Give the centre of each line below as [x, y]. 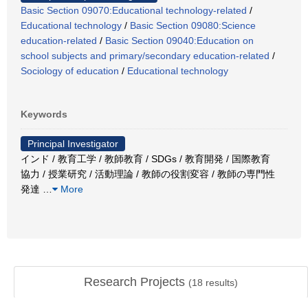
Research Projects [136, 282]
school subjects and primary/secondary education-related [145, 55]
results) [220, 283]
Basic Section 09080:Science [193, 25]
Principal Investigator [73, 143]
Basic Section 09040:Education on [179, 40]
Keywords [44, 114]
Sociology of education [70, 70]
